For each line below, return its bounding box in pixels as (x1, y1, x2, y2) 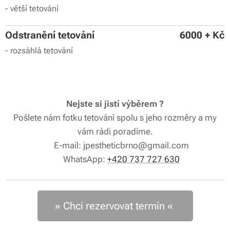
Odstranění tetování (5, 29, 97, 41)
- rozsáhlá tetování (5, 45, 75, 55)
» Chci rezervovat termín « (54, 199, 176, 212)
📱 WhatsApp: (50, 154, 107, 164)
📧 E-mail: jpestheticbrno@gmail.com (41, 140, 189, 150)
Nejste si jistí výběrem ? (66, 98, 164, 109)
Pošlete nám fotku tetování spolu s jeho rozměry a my (13, 112, 217, 123)
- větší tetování (5, 3, 61, 13)
